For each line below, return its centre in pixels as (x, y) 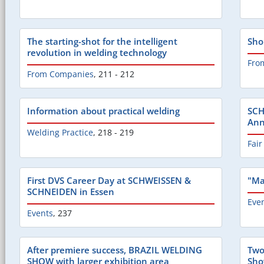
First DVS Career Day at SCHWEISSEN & (109, 181)
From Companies (60, 74)
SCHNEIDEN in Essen (71, 192)
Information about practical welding (103, 111)
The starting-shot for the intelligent (102, 42)
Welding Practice (60, 133)
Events (40, 213)
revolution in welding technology (97, 53)
